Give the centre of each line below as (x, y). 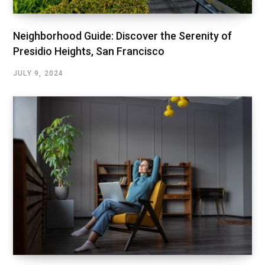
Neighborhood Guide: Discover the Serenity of (122, 36)
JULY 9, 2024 (38, 74)
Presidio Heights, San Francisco (89, 51)
